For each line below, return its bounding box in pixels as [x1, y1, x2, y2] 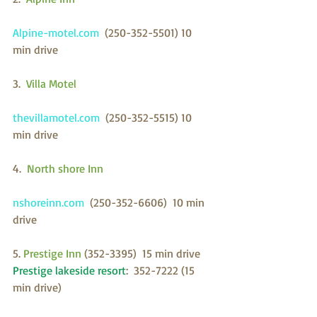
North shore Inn [27, 161, 106, 175]
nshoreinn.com [13, 195, 90, 209]
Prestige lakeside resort [13, 263, 126, 277]
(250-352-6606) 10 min [90, 195, 207, 209]
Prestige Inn [23, 246, 84, 260]
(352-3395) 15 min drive [84, 246, 200, 260]
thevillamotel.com [13, 110, 105, 125]
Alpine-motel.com [13, 25, 105, 40]
